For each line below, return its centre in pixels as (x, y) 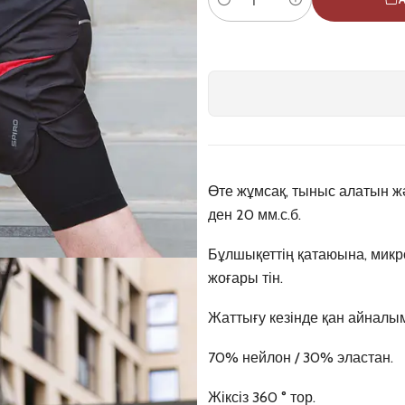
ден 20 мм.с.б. (254, 215)
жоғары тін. (245, 278)
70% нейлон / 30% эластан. (301, 358)
